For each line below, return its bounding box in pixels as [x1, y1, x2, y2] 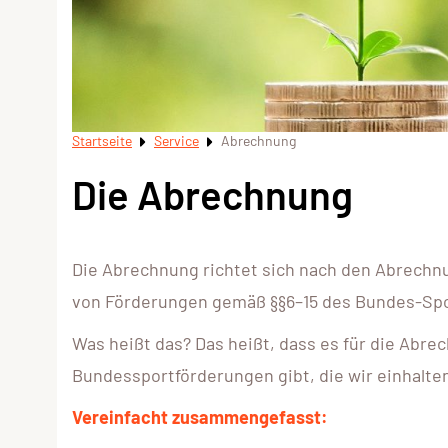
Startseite [72, 131, 132, 149]
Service [154, 131, 199, 149]
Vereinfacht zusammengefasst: [72, 406, 328, 429]
